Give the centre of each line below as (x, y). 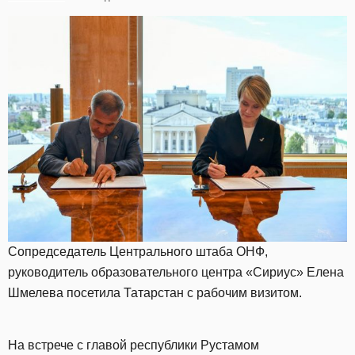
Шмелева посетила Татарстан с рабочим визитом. (155, 293)
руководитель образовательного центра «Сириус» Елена (176, 273)
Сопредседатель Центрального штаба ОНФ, (138, 252)
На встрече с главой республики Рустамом (134, 345)
